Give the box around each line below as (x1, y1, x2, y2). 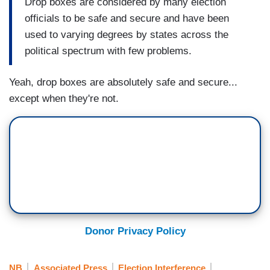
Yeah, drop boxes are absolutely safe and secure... (9, 77, 237, 89)
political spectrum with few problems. (25, 45, 192, 57)
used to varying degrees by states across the (25, 28, 228, 40)
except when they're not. (9, 93, 119, 105)
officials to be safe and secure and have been (25, 12, 229, 24)
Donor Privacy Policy (84, 225, 186, 237)
